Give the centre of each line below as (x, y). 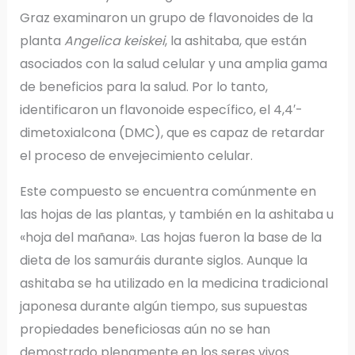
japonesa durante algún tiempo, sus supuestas (163, 306)
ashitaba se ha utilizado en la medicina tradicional (174, 283)
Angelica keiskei (114, 40)
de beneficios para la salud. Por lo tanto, (143, 86)
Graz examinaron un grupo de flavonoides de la (166, 17)
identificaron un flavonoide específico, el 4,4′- (161, 109)
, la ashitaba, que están (235, 40)
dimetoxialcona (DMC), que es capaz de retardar (172, 132)
